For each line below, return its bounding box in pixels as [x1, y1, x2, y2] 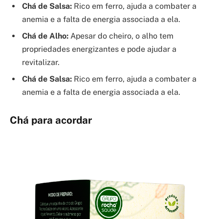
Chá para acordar [10, 114, 92, 127]
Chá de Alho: [22, 31, 68, 41]
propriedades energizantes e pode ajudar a [22, 44, 176, 54]
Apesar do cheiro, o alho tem [68, 31, 174, 41]
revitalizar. [22, 58, 60, 67]
